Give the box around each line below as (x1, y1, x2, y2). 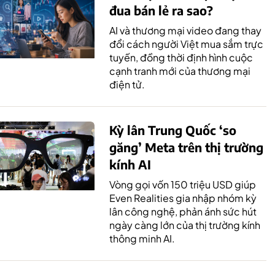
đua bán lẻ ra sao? (109, 2, 213, 18)
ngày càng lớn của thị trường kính (109, 218, 260, 231)
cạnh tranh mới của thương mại (109, 64, 250, 77)
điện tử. (109, 77, 145, 91)
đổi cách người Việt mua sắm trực (109, 37, 263, 50)
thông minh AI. (109, 231, 175, 245)
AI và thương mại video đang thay (109, 23, 261, 37)
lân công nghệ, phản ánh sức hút (109, 204, 257, 218)
